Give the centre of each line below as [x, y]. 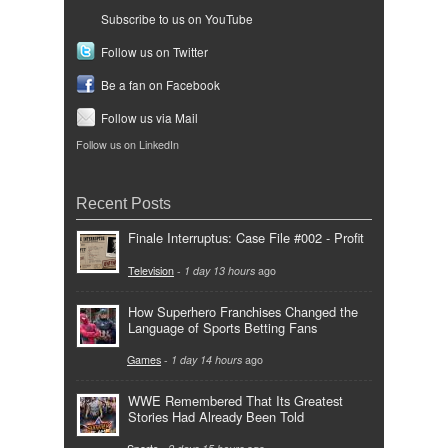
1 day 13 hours [219, 270]
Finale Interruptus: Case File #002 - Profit [246, 238]
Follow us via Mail [149, 118]
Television [151, 270]
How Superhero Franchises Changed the [243, 311]
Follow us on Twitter [154, 52]
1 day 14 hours [206, 359]
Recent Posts [123, 203]
